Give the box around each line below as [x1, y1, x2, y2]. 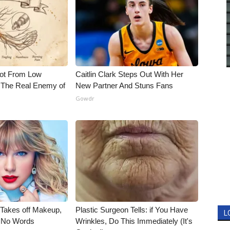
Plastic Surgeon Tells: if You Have [75, 205, 188, 214]
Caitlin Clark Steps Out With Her [75, 70, 184, 79]
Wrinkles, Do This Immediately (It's [75, 217, 193, 225]
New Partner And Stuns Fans [75, 81, 174, 90]
